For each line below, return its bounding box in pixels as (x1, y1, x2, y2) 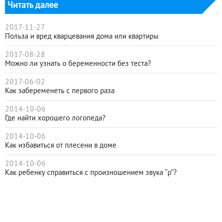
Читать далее (7, 1, 58, 10)
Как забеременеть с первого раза (5, 88, 114, 95)
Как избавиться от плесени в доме (5, 142, 116, 149)
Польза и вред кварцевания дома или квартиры (5, 33, 159, 40)
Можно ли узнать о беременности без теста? (5, 60, 151, 67)
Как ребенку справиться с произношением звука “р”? (5, 169, 177, 176)
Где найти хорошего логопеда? (5, 115, 106, 122)
